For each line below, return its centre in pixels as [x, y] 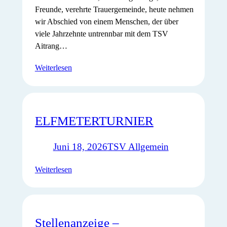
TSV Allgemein [138, 146]
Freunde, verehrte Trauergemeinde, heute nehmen [114, 10]
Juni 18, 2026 [80, 146]
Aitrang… [51, 46]
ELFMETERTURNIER [94, 121]
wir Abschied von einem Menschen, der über [106, 22]
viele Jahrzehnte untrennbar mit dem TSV [101, 34]
